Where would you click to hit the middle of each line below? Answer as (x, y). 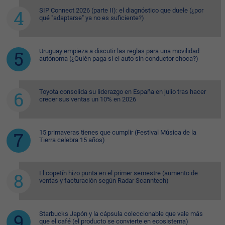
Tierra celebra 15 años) (72, 140)
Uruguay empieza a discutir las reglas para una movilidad (119, 51)
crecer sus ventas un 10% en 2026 (88, 99)
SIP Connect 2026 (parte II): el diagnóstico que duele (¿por (121, 10)
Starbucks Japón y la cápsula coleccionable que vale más (121, 213)
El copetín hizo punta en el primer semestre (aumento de (119, 173)
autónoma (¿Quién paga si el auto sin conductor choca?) (119, 58)
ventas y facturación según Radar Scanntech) (104, 180)
